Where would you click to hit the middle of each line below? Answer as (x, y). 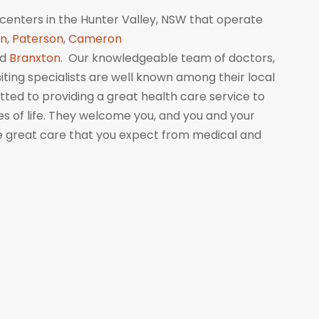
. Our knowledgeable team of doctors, (168, 58)
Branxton (35, 58)
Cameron (95, 39)
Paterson (38, 39)
